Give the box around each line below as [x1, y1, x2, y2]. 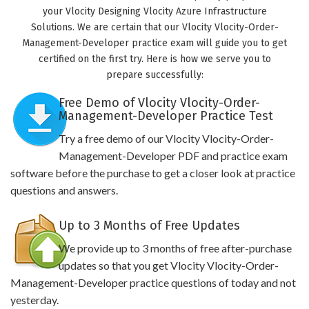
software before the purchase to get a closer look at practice [10, 166, 295, 179]
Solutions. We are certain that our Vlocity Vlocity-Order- [30, 21, 279, 33]
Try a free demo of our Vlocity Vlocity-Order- [58, 132, 274, 145]
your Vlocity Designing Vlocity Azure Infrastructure [42, 6, 267, 17]
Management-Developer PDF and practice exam [58, 149, 288, 162]
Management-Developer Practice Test [58, 108, 273, 123]
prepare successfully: [106, 69, 203, 81]
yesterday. [10, 293, 59, 306]
